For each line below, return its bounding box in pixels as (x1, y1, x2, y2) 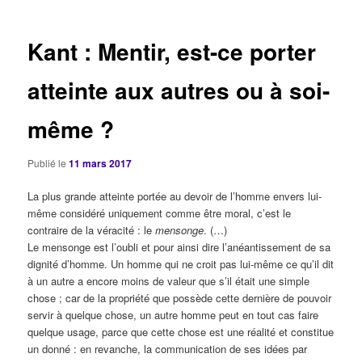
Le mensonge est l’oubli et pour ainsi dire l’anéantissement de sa (27, 239, 331, 255)
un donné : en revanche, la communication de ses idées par (27, 341, 308, 356)
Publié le (27, 155, 69, 170)
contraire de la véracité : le (27, 222, 156, 238)
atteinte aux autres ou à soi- (27, 74, 330, 107)
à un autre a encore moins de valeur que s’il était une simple (27, 273, 310, 288)
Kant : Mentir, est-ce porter (27, 35, 317, 69)
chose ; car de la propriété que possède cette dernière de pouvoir (27, 290, 332, 305)
